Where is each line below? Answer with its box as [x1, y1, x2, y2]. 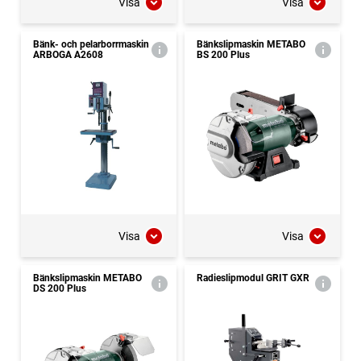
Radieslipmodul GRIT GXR [197, 272, 309, 284]
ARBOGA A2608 [33, 49, 103, 61]
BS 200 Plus [197, 49, 250, 61]
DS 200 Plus [33, 283, 86, 295]
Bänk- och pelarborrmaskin [33, 39, 149, 51]
